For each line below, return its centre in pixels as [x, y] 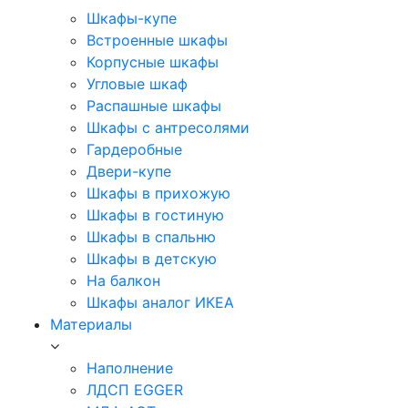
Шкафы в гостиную [155, 215]
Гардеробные [134, 149]
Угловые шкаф [137, 84]
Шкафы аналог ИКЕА [160, 302]
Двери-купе [129, 171]
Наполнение [130, 368]
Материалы [91, 324]
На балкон [123, 280]
